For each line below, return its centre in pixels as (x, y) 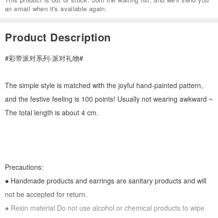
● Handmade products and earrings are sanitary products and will (106, 181)
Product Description (58, 37)
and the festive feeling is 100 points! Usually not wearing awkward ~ (109, 99)
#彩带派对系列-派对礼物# (44, 58)
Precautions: (24, 167)
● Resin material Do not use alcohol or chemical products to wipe (105, 208)
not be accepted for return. (46, 194)
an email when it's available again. (56, 9)
